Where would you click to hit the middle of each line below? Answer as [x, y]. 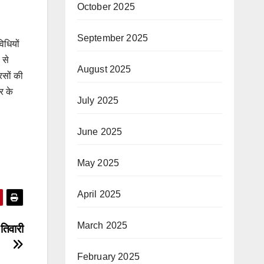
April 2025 [99, 194]
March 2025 [102, 225]
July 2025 [98, 100]
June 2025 [100, 132]
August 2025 [104, 69]
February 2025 [108, 257]
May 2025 [98, 163]
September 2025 [113, 38]
